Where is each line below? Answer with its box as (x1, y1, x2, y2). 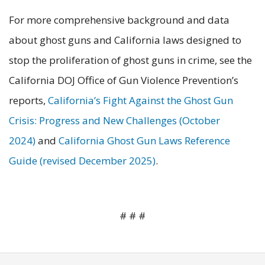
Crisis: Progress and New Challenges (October (9, 113, 220, 127)
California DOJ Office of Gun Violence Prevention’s (9, 73, 238, 87)
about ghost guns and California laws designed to (9, 33, 241, 47)
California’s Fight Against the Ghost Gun (48, 93, 233, 107)
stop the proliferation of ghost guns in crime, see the (9, 53, 252, 67)
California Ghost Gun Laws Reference (59, 133, 230, 147)
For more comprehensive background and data (9, 12, 230, 27)
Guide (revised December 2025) (9, 153, 156, 167)
